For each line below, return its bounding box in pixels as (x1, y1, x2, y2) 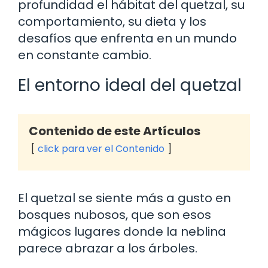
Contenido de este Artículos (29, 123, 200, 139)
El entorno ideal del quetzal (18, 74, 242, 97)
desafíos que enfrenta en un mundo (18, 30, 237, 47)
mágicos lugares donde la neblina (18, 223, 226, 240)
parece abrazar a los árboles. (18, 240, 197, 257)
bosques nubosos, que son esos (18, 206, 211, 223)
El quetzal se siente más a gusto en (18, 190, 231, 206)
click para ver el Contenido (38, 142, 165, 156)
